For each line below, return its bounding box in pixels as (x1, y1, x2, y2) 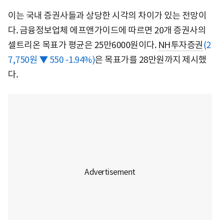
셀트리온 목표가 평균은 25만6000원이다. (8, 39, 158, 51)
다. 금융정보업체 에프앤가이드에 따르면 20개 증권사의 (8, 24, 206, 36)
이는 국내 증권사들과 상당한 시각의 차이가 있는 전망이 (8, 9, 206, 21)
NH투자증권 (158, 39, 203, 51)
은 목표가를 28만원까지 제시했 (95, 54, 207, 65)
